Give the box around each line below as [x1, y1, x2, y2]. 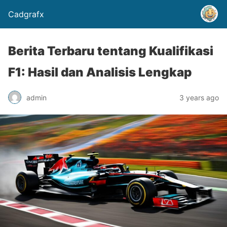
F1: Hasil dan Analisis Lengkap [8, 65, 192, 80]
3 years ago [179, 93, 219, 102]
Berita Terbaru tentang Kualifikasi [8, 44, 213, 58]
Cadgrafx [8, 9, 44, 19]
